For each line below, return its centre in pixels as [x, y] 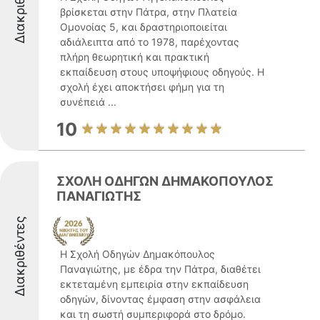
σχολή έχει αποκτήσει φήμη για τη [142, 87]
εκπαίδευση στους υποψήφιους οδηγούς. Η [162, 72]
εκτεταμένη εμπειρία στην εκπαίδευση [154, 284]
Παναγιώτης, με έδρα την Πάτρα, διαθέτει [160, 269]
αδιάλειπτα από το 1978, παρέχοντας [150, 42]
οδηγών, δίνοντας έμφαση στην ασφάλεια [160, 299]
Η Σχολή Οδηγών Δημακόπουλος [137, 254]
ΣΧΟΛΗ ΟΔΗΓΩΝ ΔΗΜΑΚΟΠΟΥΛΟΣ [165, 181]
